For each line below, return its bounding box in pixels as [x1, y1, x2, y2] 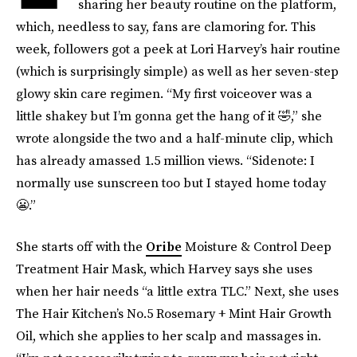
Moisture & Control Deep [182, 237, 331, 255]
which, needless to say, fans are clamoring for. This [16, 18, 316, 35]
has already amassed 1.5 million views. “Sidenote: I [16, 151, 315, 169]
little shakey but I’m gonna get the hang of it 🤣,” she [16, 107, 322, 124]
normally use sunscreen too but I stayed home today [16, 174, 326, 191]
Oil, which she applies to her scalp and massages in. [16, 327, 321, 344]
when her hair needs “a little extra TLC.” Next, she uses [16, 282, 339, 300]
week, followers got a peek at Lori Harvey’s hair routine [16, 40, 340, 57]
